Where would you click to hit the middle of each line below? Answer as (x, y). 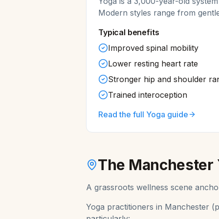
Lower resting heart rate (153, 64)
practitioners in (135, 207)
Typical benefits (129, 32)
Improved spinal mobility (153, 48)
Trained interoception (148, 95)
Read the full (122, 114)
